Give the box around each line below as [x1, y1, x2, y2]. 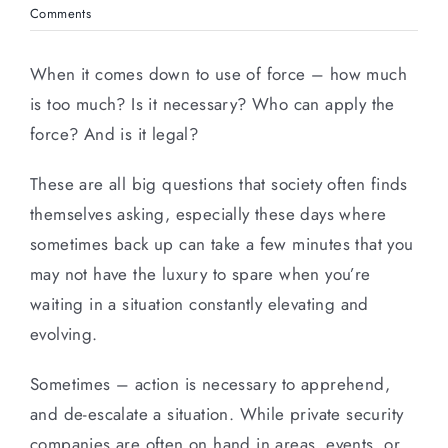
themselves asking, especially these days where [30, 201, 387, 226]
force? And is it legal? [30, 121, 199, 146]
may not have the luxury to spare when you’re [30, 261, 371, 286]
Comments [30, 3, 92, 23]
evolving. [30, 321, 98, 346]
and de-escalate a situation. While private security [30, 401, 404, 426]
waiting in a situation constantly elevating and [30, 291, 369, 316]
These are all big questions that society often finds [30, 171, 408, 196]
